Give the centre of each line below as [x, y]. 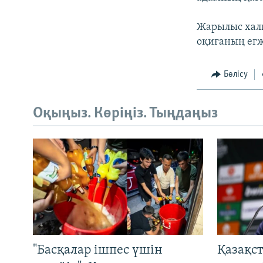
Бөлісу [235, 75]
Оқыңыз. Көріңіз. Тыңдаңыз [125, 113]
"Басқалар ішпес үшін [98, 250]
